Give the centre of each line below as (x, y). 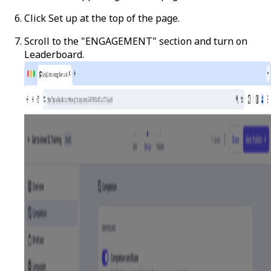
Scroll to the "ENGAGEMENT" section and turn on (136, 41)
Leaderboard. (54, 54)
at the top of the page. (129, 18)
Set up (63, 18)
